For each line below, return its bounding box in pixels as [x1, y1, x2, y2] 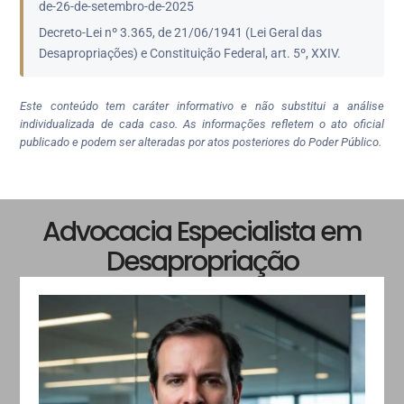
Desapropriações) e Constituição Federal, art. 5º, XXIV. [39, 46, 342, 61]
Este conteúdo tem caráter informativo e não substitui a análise [20, 98, 384, 113]
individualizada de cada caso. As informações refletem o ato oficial [20, 116, 384, 131]
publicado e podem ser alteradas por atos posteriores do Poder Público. [20, 134, 382, 149]
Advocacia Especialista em [42, 213, 362, 252]
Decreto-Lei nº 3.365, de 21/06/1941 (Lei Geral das [39, 25, 323, 41]
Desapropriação [106, 243, 298, 281]
